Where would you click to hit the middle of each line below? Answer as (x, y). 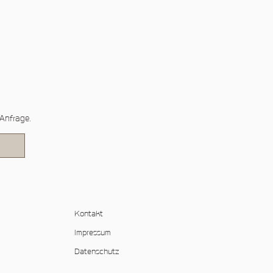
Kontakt (89, 214)
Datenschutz (97, 252)
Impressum (93, 233)
